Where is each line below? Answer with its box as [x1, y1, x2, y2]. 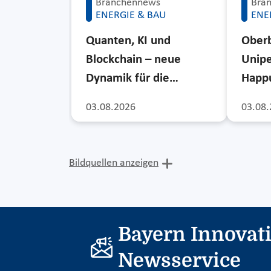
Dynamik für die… [86, 71, 178, 85]
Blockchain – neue [86, 53, 181, 66]
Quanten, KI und [86, 34, 171, 47]
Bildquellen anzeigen [69, 157, 158, 169]
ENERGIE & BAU [96, 9, 166, 21]
